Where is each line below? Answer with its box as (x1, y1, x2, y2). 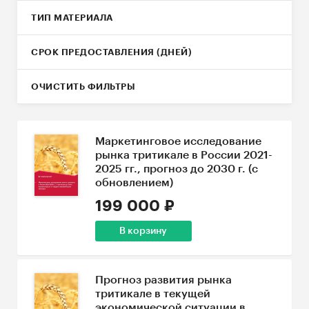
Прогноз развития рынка (94, 275, 232, 286)
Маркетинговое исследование (94, 136, 261, 147)
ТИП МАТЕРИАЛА (31, 13, 113, 22)
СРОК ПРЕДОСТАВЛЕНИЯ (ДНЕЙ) (31, 48, 192, 57)
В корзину (119, 226, 168, 236)
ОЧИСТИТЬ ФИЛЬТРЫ (31, 82, 135, 91)
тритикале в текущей (94, 288, 210, 299)
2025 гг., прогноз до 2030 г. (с (94, 163, 258, 175)
